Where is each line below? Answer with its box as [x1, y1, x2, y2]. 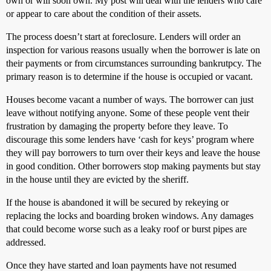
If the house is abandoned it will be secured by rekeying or [6, 197, 229, 208]
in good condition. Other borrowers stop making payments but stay [6, 161, 261, 172]
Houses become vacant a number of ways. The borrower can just [6, 94, 253, 105]
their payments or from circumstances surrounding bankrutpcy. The [6, 58, 261, 69]
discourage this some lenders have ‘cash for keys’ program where [6, 134, 254, 145]
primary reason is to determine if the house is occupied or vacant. [6, 71, 253, 82]
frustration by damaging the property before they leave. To [6, 121, 228, 132]
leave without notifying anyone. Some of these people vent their [6, 108, 249, 119]
